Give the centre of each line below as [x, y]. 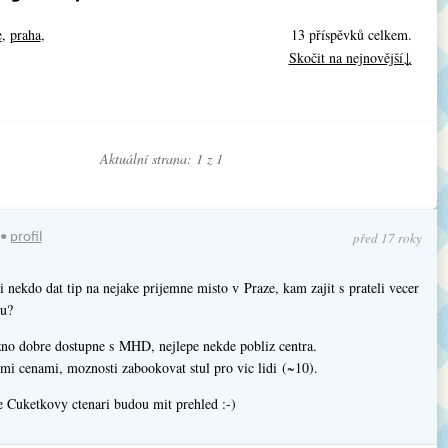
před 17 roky [387, 237]
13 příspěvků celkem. [351, 34]
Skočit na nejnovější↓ [350, 57]
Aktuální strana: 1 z [158, 158]
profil [25, 237]
